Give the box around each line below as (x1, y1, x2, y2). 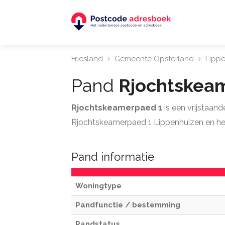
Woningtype (75, 181, 122, 190)
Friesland (71, 54, 103, 63)
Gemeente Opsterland (115, 54, 194, 63)
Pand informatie (71, 150, 154, 163)
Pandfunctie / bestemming (75, 200, 180, 209)
